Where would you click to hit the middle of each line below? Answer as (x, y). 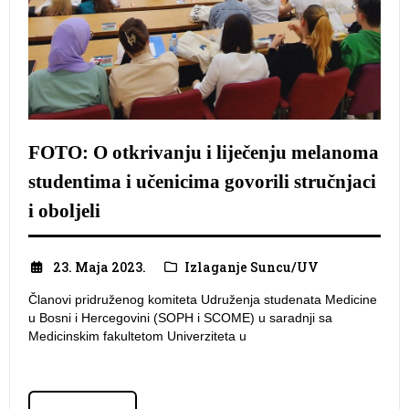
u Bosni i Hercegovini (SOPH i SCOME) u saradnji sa (180, 317)
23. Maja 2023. (99, 267)
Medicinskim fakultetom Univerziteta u (137, 336)
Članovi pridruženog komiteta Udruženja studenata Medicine (203, 299)
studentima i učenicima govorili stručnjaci (202, 181)
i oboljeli (64, 210)
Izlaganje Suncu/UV (252, 267)
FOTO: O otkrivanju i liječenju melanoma (204, 152)
